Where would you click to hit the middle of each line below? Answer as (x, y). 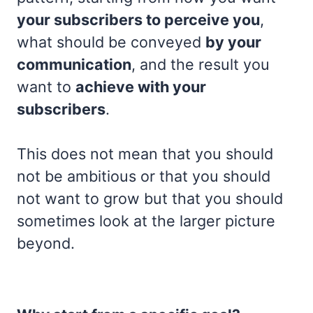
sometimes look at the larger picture (146, 220)
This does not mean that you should (145, 153)
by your (233, 42)
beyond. (46, 243)
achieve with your (141, 86)
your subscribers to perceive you (138, 19)
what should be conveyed (109, 42)
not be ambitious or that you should (144, 176)
